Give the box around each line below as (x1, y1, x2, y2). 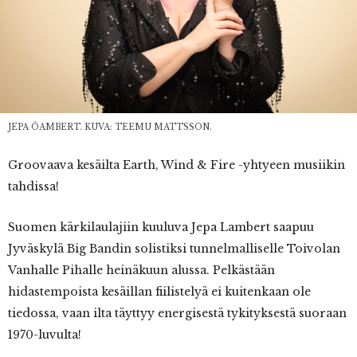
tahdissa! (8, 178, 59, 194)
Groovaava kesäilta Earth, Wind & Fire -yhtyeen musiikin (8, 157, 345, 172)
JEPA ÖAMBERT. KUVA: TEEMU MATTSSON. (8, 121, 212, 132)
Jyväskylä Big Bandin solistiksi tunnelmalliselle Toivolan (8, 241, 340, 256)
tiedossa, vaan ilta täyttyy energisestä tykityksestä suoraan (8, 305, 347, 320)
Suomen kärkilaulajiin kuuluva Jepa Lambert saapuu (8, 219, 314, 234)
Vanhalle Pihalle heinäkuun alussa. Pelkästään (8, 262, 275, 277)
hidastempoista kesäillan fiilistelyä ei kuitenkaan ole (8, 284, 311, 299)
